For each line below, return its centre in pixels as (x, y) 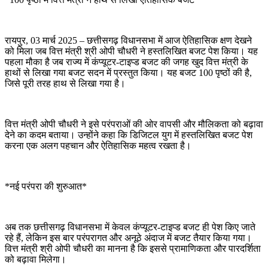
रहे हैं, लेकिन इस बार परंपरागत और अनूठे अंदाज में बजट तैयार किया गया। (128, 237)
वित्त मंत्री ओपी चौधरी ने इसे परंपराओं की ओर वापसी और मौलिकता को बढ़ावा (134, 124)
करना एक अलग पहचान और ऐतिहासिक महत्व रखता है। (98, 145)
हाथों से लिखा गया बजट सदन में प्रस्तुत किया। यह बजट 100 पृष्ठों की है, (128, 72)
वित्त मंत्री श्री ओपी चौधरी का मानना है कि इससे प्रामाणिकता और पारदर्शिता (133, 248)
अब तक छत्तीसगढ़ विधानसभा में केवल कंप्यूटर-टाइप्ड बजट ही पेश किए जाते (130, 227)
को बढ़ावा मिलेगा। (36, 259)
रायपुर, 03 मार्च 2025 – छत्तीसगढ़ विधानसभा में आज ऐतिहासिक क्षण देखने (128, 40)
